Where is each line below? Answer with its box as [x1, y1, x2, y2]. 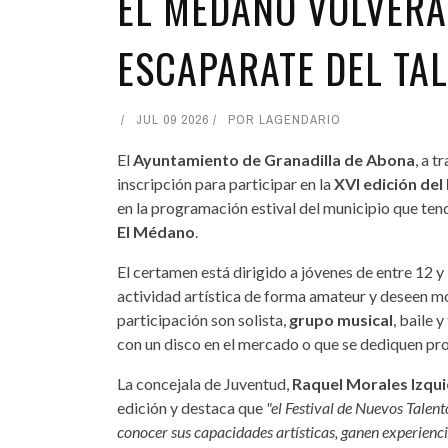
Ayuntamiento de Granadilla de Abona [133, 149, 415, 169]
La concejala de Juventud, [117, 373, 292, 393]
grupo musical [289, 309, 393, 329]
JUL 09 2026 [136, 110, 209, 128]
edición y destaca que [117, 397, 266, 417]
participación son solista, [117, 309, 289, 329]
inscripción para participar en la [117, 173, 334, 193]
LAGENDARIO [259, 110, 341, 128]
